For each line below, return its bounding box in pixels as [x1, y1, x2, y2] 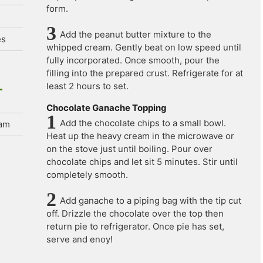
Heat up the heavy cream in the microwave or [46, 130, 234, 141]
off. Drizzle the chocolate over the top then [46, 208, 224, 219]
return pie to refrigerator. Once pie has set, [46, 221, 224, 232]
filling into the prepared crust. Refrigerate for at [46, 68, 243, 79]
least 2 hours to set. [46, 80, 129, 92]
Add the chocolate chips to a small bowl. [60, 117, 226, 129]
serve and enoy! [46, 234, 113, 245]
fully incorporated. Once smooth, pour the [46, 55, 220, 66]
